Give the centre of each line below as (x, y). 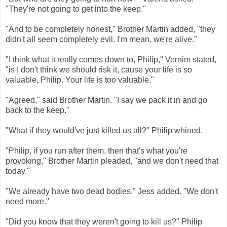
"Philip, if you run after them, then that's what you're (97, 151)
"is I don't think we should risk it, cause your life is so (99, 70)
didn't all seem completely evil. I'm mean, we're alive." (101, 40)
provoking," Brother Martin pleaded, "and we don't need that (112, 161)
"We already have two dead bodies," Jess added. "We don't (112, 192)
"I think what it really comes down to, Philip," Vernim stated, (111, 60)
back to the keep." (37, 110)
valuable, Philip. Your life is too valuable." (80, 80)
